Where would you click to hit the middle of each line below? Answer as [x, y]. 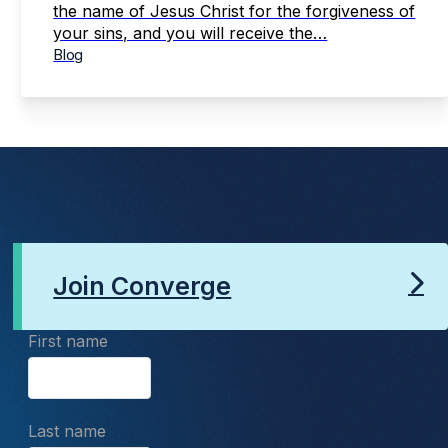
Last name [66, 430]
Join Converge [142, 286]
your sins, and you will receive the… [190, 32]
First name [67, 340]
